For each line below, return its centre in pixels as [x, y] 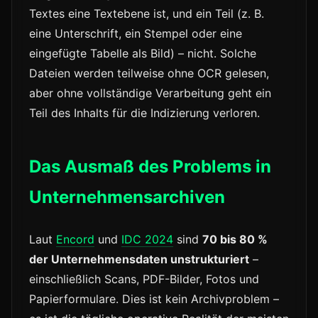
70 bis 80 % [235, 240]
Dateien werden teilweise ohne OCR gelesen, [149, 73]
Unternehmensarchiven [127, 197]
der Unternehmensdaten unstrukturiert [139, 259]
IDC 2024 [147, 240]
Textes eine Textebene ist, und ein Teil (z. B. [147, 14]
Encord [75, 240]
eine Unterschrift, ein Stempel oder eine [136, 34]
